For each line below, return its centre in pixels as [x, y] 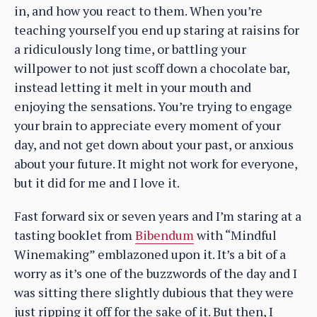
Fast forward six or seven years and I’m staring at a [158, 215]
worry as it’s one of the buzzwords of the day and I [156, 273]
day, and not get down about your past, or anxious [154, 144]
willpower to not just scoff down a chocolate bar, [152, 68]
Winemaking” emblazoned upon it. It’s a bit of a [150, 254]
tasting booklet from [75, 235]
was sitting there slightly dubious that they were [154, 292]
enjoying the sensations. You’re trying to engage [153, 106]
